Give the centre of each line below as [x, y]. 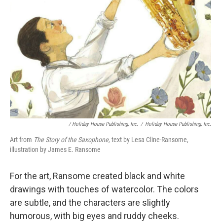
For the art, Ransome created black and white [97, 176]
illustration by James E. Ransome [55, 150]
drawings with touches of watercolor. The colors [104, 189]
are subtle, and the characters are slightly [90, 203]
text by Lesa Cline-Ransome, [150, 140]
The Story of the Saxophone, [73, 140]
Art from [22, 140]
